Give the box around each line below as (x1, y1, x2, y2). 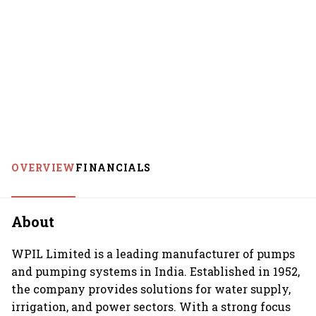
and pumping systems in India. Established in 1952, (11, 263, 300, 279)
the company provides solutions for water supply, (11, 281, 291, 296)
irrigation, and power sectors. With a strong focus (11, 298, 291, 314)
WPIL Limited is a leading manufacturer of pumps (11, 245, 295, 261)
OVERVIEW (11, 160, 76, 174)
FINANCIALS (75, 160, 151, 174)
